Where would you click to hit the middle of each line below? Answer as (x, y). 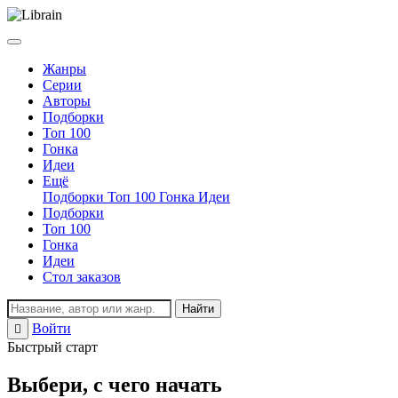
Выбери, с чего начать (115, 384)
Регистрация (113, 328)
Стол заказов (82, 277)
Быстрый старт (52, 347)
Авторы (67, 101)
